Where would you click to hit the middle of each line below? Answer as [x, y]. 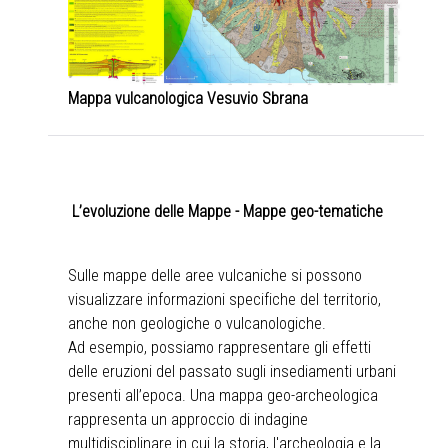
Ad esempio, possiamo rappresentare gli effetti [219, 347]
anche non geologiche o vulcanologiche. [197, 323]
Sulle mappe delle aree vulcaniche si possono [215, 275]
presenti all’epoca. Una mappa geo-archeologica [223, 395]
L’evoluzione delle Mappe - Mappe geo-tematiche [227, 211]
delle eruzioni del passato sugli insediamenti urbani [232, 371]
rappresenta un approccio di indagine [188, 419]
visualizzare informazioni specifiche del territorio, [224, 299]
